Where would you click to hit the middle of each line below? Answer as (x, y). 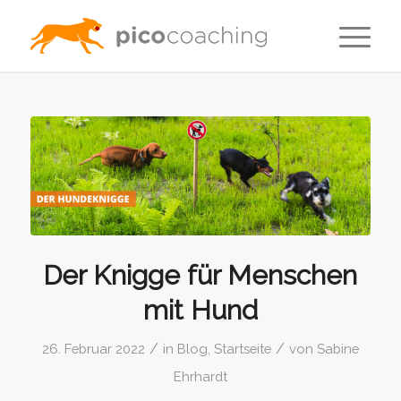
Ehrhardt (200, 377)
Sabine (337, 349)
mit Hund (200, 311)
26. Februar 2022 (93, 349)
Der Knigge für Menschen (200, 276)
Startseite (242, 349)
